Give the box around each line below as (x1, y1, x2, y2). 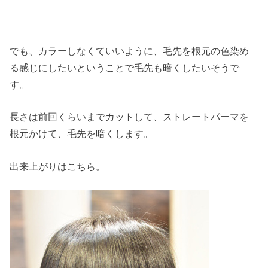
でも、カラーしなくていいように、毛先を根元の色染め (10, 45, 249, 56)
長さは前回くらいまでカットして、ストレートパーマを (10, 111, 249, 123)
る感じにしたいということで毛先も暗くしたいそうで (10, 62, 240, 73)
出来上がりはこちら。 (10, 160, 106, 172)
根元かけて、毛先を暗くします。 (10, 128, 154, 139)
